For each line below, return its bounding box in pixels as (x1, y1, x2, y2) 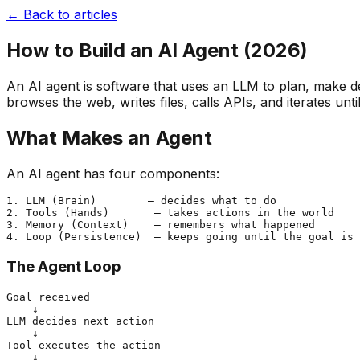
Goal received (6, 291, 90, 304)
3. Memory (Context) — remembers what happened (6, 218, 315, 231)
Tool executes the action (6, 339, 161, 352)
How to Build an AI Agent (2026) (6, 38, 308, 62)
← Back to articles (6, 6, 117, 22)
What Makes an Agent (6, 125, 212, 149)
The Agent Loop (6, 257, 121, 276)
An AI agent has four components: (6, 165, 219, 182)
